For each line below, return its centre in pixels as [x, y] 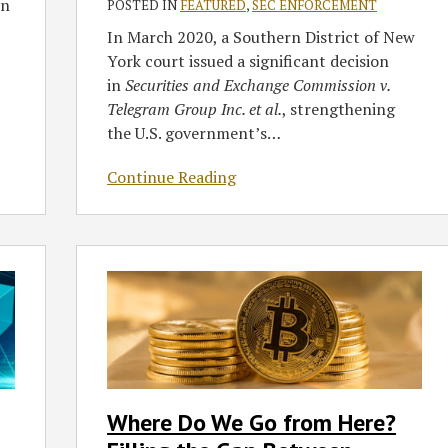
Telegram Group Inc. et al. [195, 109]
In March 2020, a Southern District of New [261, 37]
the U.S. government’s [187, 133]
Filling [99, 401]
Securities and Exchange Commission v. [258, 85]
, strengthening [339, 109]
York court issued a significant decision [248, 61]
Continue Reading [172, 177]
